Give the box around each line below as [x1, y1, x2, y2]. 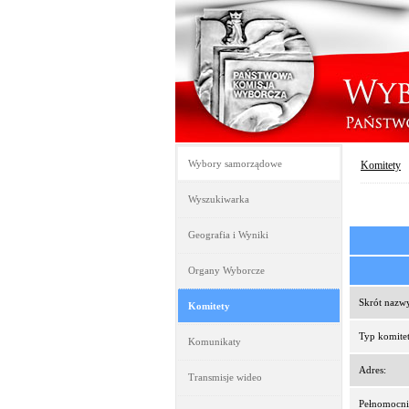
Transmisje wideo [188, 372, 262, 383]
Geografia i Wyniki [188, 229, 268, 240]
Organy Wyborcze [188, 265, 265, 276]
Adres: [359, 364, 386, 375]
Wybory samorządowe [188, 158, 282, 169]
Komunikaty [188, 336, 241, 347]
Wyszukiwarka [188, 194, 249, 204]
